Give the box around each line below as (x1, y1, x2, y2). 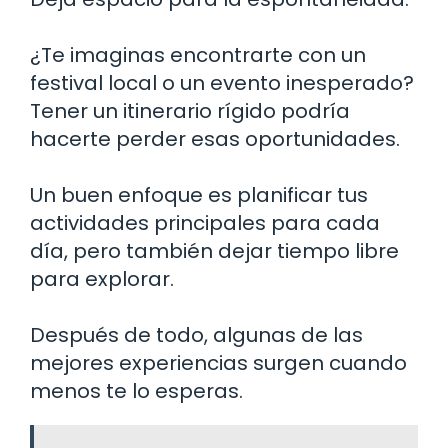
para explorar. (30, 264, 174, 293)
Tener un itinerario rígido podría (30, 96, 350, 125)
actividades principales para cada (30, 208, 380, 237)
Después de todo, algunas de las (30, 320, 363, 349)
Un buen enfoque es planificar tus (30, 180, 368, 209)
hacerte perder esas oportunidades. (30, 124, 400, 153)
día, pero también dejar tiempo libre (30, 236, 399, 265)
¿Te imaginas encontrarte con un (30, 40, 366, 69)
